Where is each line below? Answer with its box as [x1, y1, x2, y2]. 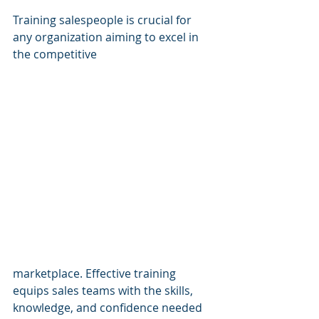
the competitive [13, 46, 100, 62]
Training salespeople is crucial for [13, 12, 194, 28]
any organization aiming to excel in [13, 29, 202, 45]
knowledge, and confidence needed [13, 300, 205, 315]
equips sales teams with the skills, [13, 283, 196, 298]
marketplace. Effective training [13, 266, 179, 281]
